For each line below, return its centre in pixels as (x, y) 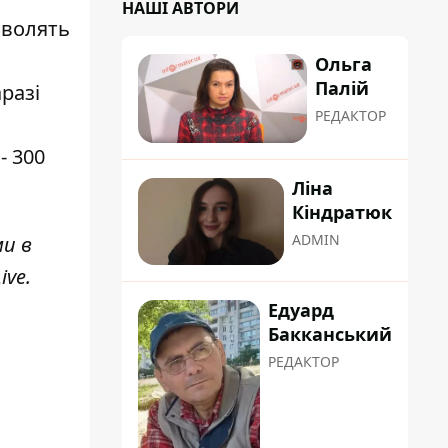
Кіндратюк (342, 212)
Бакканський (330, 334)
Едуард (301, 310)
